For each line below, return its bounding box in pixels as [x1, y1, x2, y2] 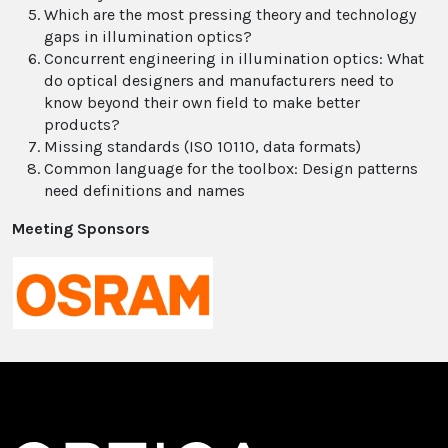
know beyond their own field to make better [44, 93, 360, 112]
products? [44, 115, 120, 134]
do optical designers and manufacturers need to [44, 71, 394, 90]
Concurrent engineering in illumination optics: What [44, 49, 424, 68]
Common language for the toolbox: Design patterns [44, 159, 418, 178]
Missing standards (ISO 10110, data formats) [44, 137, 361, 156]
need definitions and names [44, 181, 245, 200]
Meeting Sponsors [12, 219, 150, 238]
